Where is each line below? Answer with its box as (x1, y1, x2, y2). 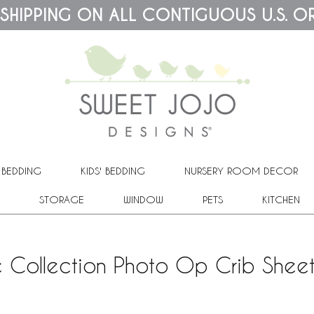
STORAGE (39, 193, 84, 205)
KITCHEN (261, 193, 300, 205)
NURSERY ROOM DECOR (184, 164, 298, 177)
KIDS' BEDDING (81, 164, 145, 177)
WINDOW (123, 193, 163, 205)
